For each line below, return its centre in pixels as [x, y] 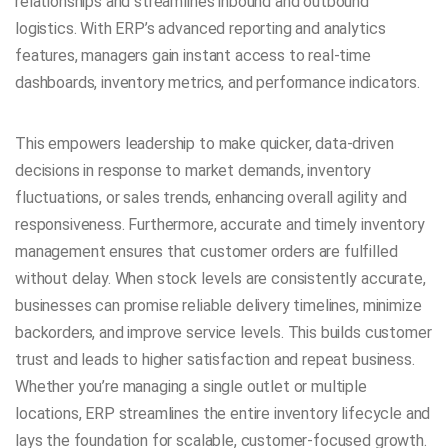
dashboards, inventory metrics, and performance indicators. [217, 82]
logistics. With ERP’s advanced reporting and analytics [200, 28]
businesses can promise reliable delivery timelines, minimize [218, 306]
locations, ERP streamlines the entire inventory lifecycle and [223, 414]
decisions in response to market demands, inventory [193, 171]
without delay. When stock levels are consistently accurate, [220, 279]
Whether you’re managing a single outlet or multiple [191, 387]
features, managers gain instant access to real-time [193, 55]
